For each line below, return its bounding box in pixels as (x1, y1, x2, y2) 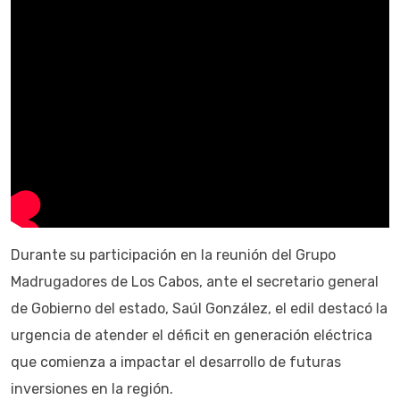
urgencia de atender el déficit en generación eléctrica (11, 326, 372, 344)
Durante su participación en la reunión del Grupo (11, 246, 336, 263)
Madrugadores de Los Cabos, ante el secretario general (11, 272, 379, 290)
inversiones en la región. (11, 379, 173, 397)
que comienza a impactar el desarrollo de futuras (11, 353, 341, 371)
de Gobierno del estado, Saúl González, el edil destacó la (11, 299, 387, 317)
